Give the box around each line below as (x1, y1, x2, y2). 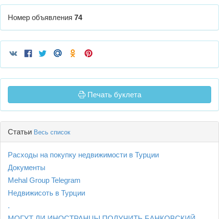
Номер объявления (8, 13, 74, 22)
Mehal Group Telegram (8, 176, 81, 185)
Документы (8, 163, 45, 172)
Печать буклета (85, 90, 141, 99)
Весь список (34, 129, 70, 136)
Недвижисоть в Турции (8, 189, 85, 197)
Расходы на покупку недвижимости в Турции (8, 151, 159, 159)
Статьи (8, 128, 34, 136)
